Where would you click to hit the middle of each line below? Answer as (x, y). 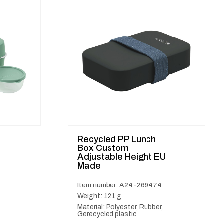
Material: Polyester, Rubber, (120, 207)
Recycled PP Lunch (116, 139)
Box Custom (103, 148)
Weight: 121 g (99, 196)
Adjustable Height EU (121, 157)
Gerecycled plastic (107, 214)
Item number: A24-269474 (119, 185)
